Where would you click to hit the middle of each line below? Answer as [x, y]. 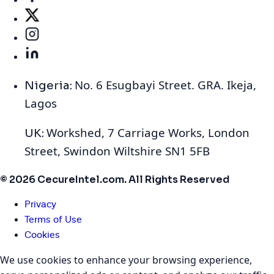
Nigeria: [50, 85]
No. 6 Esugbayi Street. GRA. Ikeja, [165, 84]
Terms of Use [53, 220]
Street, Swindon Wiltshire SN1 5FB [117, 151]
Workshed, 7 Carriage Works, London [148, 133]
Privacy [40, 205]
